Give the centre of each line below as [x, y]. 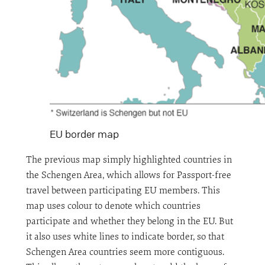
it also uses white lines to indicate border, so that [125, 237]
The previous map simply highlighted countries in [129, 160]
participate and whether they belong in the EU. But [129, 222]
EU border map [84, 134]
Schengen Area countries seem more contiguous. [125, 252]
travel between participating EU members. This [123, 191]
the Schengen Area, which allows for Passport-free [128, 175]
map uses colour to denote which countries [113, 206]
